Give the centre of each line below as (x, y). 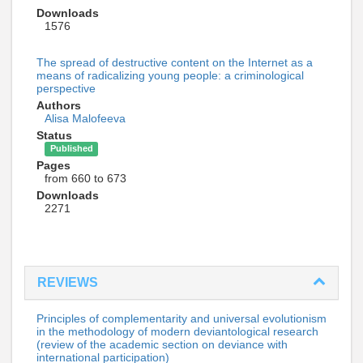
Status (54, 135)
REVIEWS (68, 282)
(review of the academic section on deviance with (162, 344)
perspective (66, 88)
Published (71, 149)
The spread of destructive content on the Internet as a (175, 62)
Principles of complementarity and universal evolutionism (181, 318)
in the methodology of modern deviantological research (177, 331)
